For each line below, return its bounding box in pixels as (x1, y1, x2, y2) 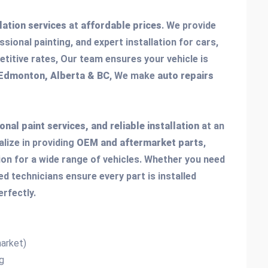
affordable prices (81, 20, 162, 31)
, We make (109, 70, 157, 81)
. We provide (162, 20, 216, 31)
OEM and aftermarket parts (77, 137, 203, 148)
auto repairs (157, 70, 214, 81)
